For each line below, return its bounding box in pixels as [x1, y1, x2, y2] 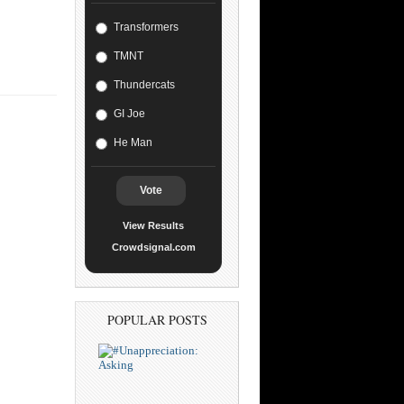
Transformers [114, 21, 179, 33]
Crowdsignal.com [111, 242, 196, 252]
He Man [114, 136, 152, 149]
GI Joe [114, 107, 145, 120]
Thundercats [114, 78, 175, 91]
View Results [123, 220, 184, 231]
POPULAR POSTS [106, 311, 207, 328]
